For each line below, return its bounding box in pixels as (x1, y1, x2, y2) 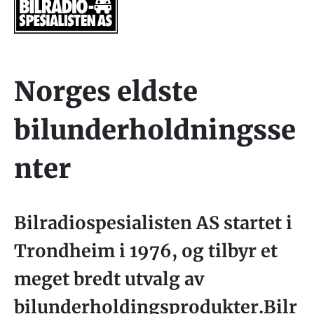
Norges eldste (14, 74, 198, 108)
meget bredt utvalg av (14, 267, 204, 290)
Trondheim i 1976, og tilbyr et (14, 239, 278, 262)
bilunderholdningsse (14, 113, 296, 146)
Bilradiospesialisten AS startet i (14, 211, 292, 234)
